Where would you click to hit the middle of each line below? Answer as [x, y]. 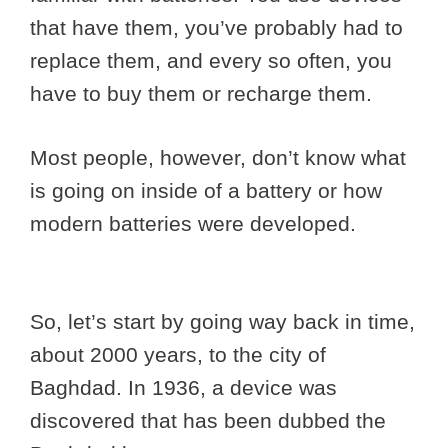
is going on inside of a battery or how [206, 191]
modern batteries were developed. [196, 224]
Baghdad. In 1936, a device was [183, 387]
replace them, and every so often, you [211, 60]
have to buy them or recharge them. [204, 93]
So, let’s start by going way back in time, [222, 321]
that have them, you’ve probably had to [216, 27]
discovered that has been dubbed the [208, 420]
